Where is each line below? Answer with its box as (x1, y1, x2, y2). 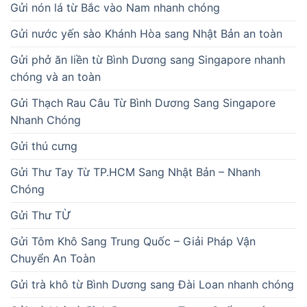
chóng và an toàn (10, 69, 101, 84)
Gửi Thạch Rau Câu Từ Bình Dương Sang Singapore (10, 95, 275, 110)
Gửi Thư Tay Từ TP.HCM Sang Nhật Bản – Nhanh (10, 164, 260, 179)
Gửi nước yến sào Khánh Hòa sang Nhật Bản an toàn (10, 26, 282, 40)
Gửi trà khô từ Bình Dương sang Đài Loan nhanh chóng (10, 277, 294, 291)
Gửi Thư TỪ (10, 208, 71, 222)
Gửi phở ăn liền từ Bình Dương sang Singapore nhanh (10, 52, 285, 66)
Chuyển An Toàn (10, 251, 95, 265)
